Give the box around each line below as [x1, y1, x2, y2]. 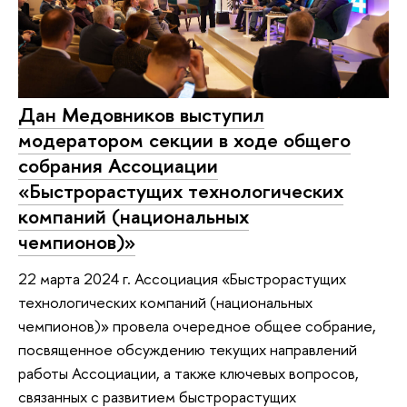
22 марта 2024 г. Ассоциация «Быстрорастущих [18, 267, 346, 289]
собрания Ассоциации [18, 152, 218, 180]
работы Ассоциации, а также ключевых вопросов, [18, 362, 359, 383]
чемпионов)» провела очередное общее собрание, [18, 314, 376, 336]
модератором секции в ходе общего [18, 126, 351, 154]
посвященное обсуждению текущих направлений [18, 338, 357, 360]
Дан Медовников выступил [18, 101, 264, 129]
